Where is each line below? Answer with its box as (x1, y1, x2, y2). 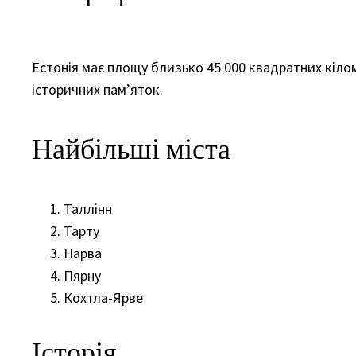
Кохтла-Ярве (64, 288, 143, 307)
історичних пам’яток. (32, 79, 163, 99)
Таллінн (64, 199, 112, 218)
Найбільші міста (32, 129, 230, 168)
